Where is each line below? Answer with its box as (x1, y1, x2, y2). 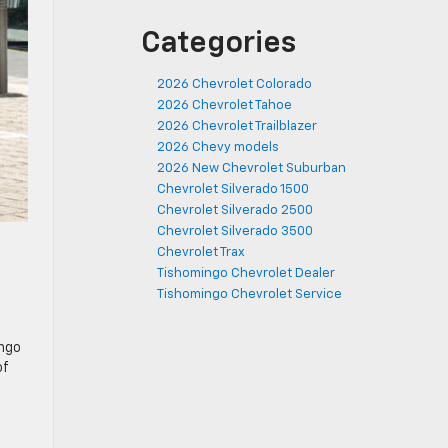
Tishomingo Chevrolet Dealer (157, 267, 335, 280)
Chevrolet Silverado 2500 (157, 204, 313, 217)
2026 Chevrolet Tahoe (157, 99, 292, 112)
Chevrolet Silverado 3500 (157, 225, 313, 238)
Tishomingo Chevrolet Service (157, 288, 342, 301)
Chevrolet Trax (157, 246, 245, 259)
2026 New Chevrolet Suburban (157, 162, 346, 175)
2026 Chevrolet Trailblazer (157, 120, 317, 133)
